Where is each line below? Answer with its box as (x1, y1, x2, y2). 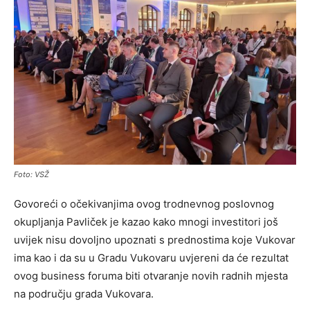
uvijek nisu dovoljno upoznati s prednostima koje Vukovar (14, 233, 295, 247)
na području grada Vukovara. (14, 287, 154, 301)
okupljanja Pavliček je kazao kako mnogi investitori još (14, 215, 278, 229)
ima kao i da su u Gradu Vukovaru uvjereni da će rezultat (14, 251, 289, 265)
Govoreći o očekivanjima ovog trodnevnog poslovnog (14, 197, 274, 211)
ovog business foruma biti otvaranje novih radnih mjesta (14, 269, 288, 283)
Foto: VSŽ (14, 170, 49, 180)
